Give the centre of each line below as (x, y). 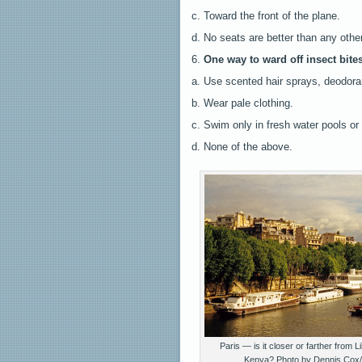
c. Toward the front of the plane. (266, 15)
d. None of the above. (242, 146)
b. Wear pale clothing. (242, 103)
